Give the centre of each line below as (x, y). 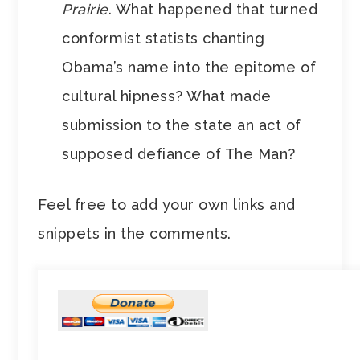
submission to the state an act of (182, 125)
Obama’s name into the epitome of (189, 67)
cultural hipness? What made (167, 96)
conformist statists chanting (164, 39)
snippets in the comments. (137, 234)
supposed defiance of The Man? (179, 154)
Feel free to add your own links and (167, 205)
